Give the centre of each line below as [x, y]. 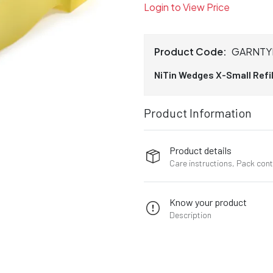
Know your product [208, 202]
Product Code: [190, 51]
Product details [201, 150]
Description [191, 214]
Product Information [198, 113]
